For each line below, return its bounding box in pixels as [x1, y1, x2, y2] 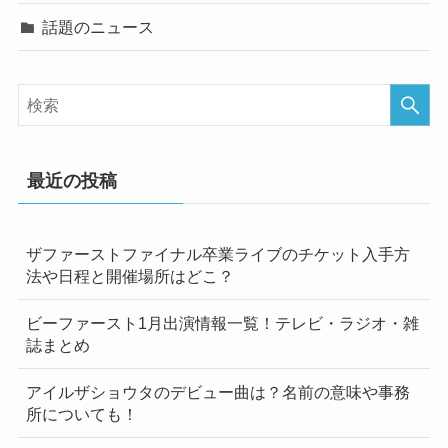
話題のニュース [42, 18, 155, 37]
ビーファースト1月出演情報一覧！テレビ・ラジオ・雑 [25, 313, 419, 332]
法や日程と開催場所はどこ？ [25, 266, 234, 285]
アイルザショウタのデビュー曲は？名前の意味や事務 [25, 383, 410, 402]
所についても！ [25, 405, 138, 424]
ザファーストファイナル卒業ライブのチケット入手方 [25, 244, 410, 263]
